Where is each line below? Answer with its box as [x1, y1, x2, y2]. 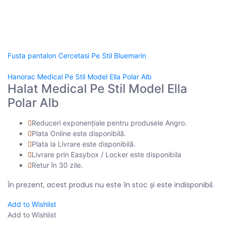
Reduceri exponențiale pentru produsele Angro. [32, 118, 187, 127]
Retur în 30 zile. [32, 160, 83, 169]
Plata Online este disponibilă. [32, 129, 126, 138]
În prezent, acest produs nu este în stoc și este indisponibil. [8, 179, 214, 190]
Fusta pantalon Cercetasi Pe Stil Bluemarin [8, 51, 146, 60]
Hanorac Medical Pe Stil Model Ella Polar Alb [8, 72, 152, 81]
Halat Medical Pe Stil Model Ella [8, 81, 187, 96]
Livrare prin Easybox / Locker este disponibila [32, 150, 181, 159]
